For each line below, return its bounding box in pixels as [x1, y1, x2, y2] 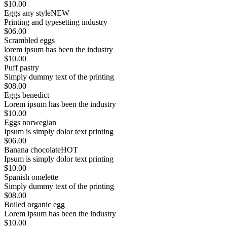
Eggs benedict [4, 91, 49, 100]
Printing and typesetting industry [4, 18, 107, 27]
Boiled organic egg [4, 200, 65, 209]
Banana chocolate [4, 145, 61, 155]
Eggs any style [4, 9, 51, 18]
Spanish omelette [4, 173, 58, 182]
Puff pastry [4, 63, 39, 72]
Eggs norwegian [4, 118, 56, 127]
